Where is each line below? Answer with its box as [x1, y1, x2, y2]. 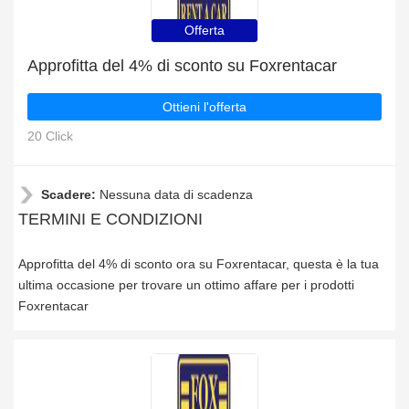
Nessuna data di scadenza [100, 187, 253, 202]
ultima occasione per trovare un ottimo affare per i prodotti [18, 278, 354, 292]
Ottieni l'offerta [163, 100, 246, 114]
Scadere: [41, 187, 100, 202]
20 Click [27, 129, 73, 143]
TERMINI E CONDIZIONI [18, 210, 203, 228]
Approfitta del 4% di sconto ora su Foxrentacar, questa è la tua [18, 257, 379, 271]
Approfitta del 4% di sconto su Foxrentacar [27, 57, 337, 75]
